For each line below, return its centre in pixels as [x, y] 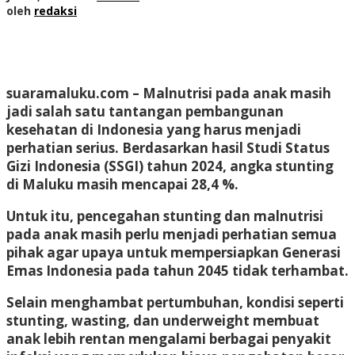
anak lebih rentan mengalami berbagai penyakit [169, 338]
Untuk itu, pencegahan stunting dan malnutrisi [165, 216]
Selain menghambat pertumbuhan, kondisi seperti [175, 302]
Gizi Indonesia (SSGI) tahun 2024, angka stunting [170, 166]
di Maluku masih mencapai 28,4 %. [122, 184]
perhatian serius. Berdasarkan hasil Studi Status [168, 147]
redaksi [55, 10]
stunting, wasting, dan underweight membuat [163, 320]
